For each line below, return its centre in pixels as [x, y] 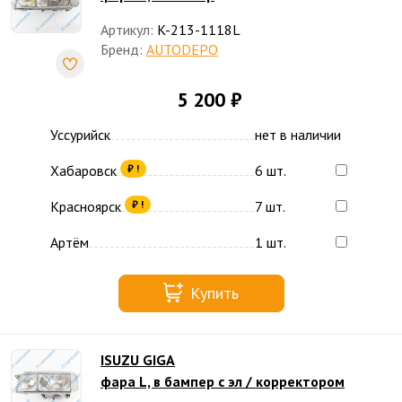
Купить [214, 293]
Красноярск [86, 206]
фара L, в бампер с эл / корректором [223, 381]
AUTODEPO [182, 49]
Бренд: [122, 49]
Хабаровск [83, 170]
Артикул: [127, 30]
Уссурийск [80, 135]
